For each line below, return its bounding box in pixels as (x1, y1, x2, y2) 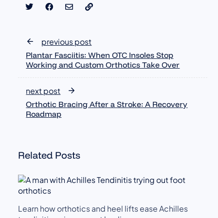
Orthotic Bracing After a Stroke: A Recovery (26, 99, 188, 109)
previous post (41, 36, 92, 47)
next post (26, 86, 61, 96)
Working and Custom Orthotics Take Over (26, 60, 180, 70)
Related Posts (18, 149, 81, 162)
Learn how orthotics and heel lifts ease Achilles (18, 203, 188, 214)
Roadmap (26, 109, 62, 119)
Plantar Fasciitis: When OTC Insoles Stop (26, 50, 174, 60)
